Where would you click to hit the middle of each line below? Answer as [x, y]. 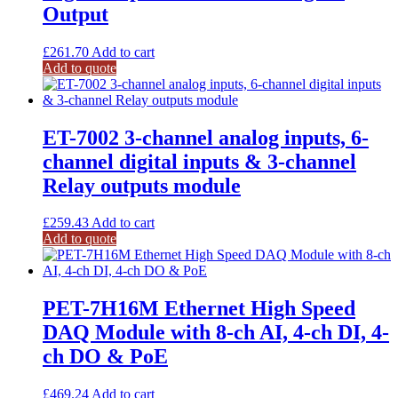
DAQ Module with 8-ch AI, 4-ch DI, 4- [216, 333]
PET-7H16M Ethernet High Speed [199, 309]
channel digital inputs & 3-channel [199, 161]
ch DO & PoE [105, 357]
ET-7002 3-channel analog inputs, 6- [206, 137]
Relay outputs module [142, 185]
